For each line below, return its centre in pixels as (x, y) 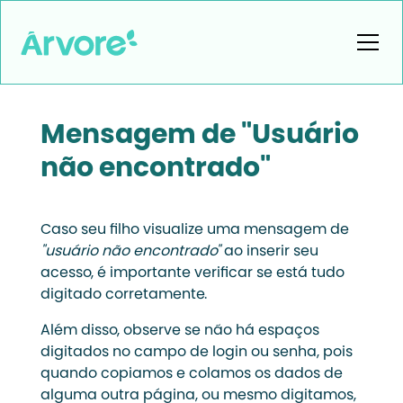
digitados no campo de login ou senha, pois (196, 353)
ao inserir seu (269, 252)
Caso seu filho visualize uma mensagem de (194, 230)
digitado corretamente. (123, 295)
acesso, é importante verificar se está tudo (192, 273)
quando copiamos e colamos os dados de (191, 374)
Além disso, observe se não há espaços (179, 331)
